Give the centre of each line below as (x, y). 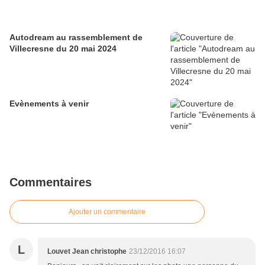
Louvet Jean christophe (87, 252)
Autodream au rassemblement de (76, 38)
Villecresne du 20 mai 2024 (63, 49)
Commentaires (51, 182)
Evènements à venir (49, 104)
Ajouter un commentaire (107, 212)
